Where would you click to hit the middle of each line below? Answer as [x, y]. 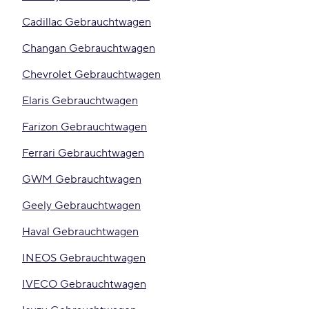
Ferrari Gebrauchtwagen [83, 153]
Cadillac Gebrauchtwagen [87, 22]
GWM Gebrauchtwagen [82, 179]
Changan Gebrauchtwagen [89, 48]
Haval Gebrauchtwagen [80, 232]
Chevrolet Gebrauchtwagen [91, 74]
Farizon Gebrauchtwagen [84, 127]
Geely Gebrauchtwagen [81, 206]
